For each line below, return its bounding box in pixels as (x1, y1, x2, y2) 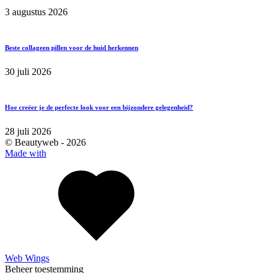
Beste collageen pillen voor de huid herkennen (5, 44, 138, 52)
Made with (5, 148, 46, 159)
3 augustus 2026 (5, 7, 68, 18)
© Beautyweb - (5, 137, 66, 148)
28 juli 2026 (5, 126, 51, 137)
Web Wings (5, 253, 49, 264)
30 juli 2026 (5, 66, 51, 77)
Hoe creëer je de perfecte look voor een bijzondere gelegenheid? (5, 104, 193, 112)
